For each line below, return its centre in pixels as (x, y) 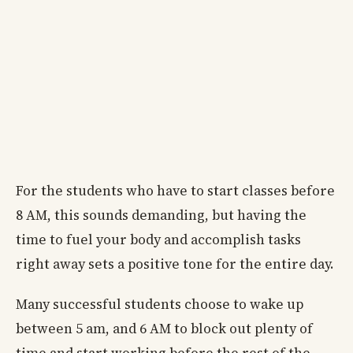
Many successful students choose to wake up (160, 305)
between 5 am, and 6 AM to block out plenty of (164, 329)
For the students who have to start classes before (175, 191)
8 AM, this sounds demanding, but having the (161, 216)
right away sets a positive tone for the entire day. (175, 264)
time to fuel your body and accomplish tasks (158, 240)
